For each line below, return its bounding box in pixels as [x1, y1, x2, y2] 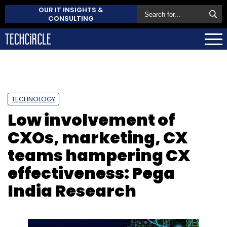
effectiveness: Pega [8, 161, 175, 184]
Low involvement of [8, 108, 175, 131]
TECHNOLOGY [12, 94, 55, 104]
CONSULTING [48, 14, 94, 23]
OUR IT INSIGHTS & [39, 5, 103, 15]
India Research [8, 179, 136, 202]
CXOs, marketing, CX [8, 126, 187, 149]
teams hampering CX [8, 143, 190, 167]
